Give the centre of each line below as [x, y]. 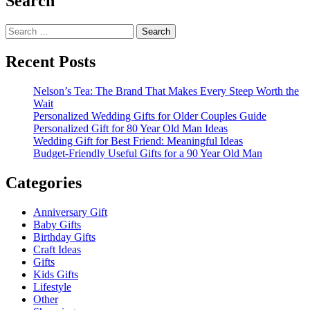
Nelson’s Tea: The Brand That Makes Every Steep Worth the [166, 91]
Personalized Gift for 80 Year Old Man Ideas [130, 129]
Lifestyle [52, 286]
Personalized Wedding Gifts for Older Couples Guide [150, 116]
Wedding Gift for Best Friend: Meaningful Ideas [138, 141]
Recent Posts [51, 62]
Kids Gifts [56, 274]
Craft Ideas [57, 249]
